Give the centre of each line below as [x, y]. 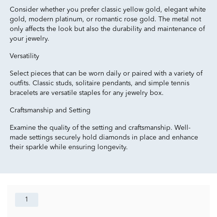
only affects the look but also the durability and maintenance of [107, 29]
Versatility [24, 56]
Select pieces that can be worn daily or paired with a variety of [106, 74]
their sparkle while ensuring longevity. [69, 147]
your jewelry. [30, 39]
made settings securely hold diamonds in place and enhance [104, 138]
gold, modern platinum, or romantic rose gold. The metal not [105, 19]
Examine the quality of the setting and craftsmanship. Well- [100, 128]
